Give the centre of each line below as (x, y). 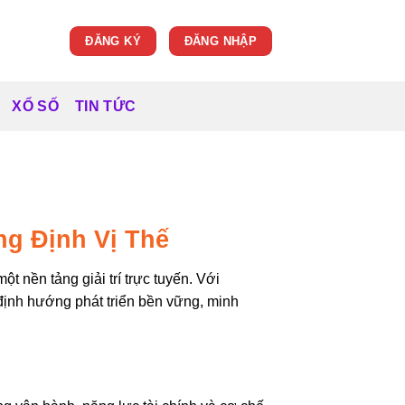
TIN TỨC (105, 106)
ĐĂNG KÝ (113, 41)
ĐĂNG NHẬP (221, 41)
